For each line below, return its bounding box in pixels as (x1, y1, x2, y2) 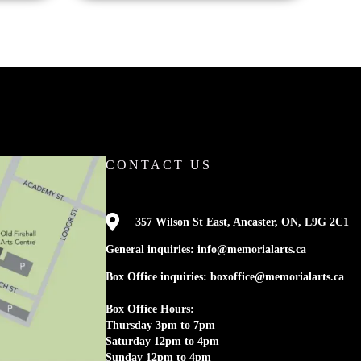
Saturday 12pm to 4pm (106, 335, 219, 348)
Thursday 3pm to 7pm (106, 319, 215, 332)
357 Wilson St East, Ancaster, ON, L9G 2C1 (135, 216, 349, 229)
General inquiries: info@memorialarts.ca (106, 243, 306, 256)
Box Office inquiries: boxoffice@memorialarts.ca (106, 271, 344, 284)
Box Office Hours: (106, 303, 194, 316)
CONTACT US (106, 158, 212, 172)
